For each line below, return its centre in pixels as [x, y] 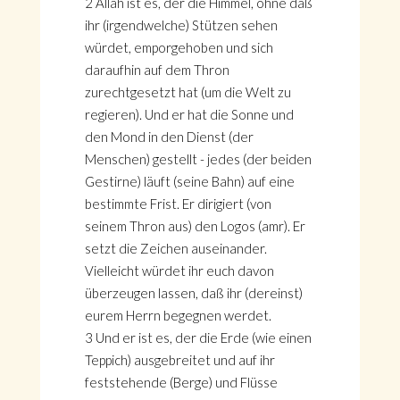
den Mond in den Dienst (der [169, 137]
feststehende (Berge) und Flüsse [181, 382]
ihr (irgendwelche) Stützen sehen [181, 25]
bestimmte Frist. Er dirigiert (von [178, 204]
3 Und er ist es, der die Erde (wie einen [198, 337]
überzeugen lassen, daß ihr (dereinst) [193, 293]
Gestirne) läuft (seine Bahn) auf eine [189, 181]
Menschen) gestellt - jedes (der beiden [198, 159]
